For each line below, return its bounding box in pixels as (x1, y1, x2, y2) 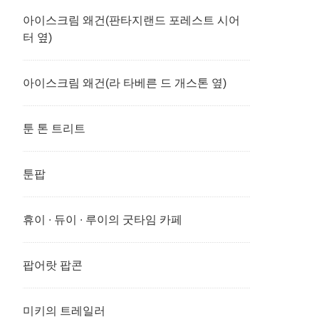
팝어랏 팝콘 (23, 259, 83, 271)
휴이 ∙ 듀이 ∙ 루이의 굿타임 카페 (23, 214, 182, 226)
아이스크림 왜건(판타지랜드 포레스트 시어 (23, 14, 240, 26)
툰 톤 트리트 (23, 122, 85, 135)
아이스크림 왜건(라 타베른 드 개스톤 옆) (23, 77, 226, 89)
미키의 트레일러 (23, 305, 105, 317)
